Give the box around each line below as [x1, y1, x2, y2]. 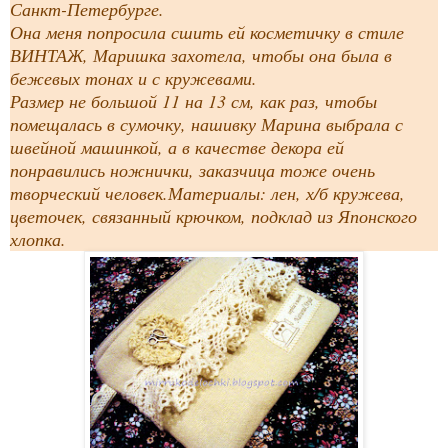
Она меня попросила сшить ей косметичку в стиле [10, 20, 404, 45]
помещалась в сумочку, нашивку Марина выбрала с [10, 112, 403, 137]
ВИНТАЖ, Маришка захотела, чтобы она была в [10, 43, 392, 68]
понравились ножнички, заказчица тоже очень [10, 158, 375, 183]
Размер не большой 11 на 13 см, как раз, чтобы [10, 89, 377, 114]
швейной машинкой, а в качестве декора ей [10, 135, 344, 160]
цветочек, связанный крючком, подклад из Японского [10, 204, 417, 229]
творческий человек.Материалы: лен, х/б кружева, [10, 181, 405, 206]
